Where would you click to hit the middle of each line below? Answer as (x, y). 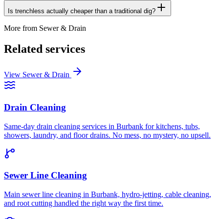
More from (22, 28)
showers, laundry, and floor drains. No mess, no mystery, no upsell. (107, 135)
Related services (44, 49)
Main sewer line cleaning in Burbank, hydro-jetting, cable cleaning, (108, 194)
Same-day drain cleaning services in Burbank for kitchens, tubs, (102, 126)
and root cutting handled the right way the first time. (84, 203)
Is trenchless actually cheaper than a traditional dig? (82, 11)
